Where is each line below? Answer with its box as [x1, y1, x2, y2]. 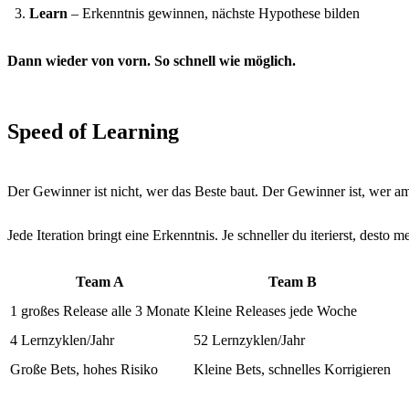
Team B [267, 273, 317, 289]
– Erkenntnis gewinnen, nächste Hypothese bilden [68, 5, 360, 21]
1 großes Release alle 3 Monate [10, 302, 190, 319]
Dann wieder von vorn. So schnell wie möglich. [7, 52, 296, 68]
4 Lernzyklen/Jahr [10, 331, 114, 348]
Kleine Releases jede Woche [194, 302, 357, 319]
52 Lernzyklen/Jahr [194, 331, 305, 348]
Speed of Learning [7, 119, 179, 143]
